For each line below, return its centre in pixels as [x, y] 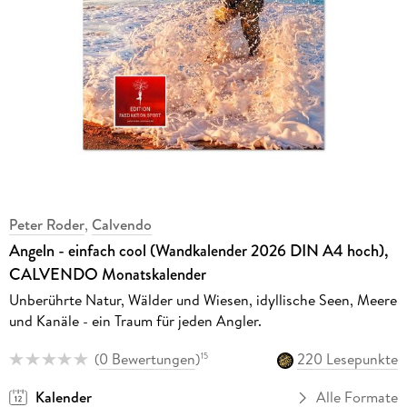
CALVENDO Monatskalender [107, 274]
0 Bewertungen [147, 359]
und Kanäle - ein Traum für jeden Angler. [135, 320]
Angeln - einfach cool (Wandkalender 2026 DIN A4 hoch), [198, 250]
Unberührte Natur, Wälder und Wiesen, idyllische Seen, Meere [203, 299]
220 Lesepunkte [348, 359]
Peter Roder [46, 224]
